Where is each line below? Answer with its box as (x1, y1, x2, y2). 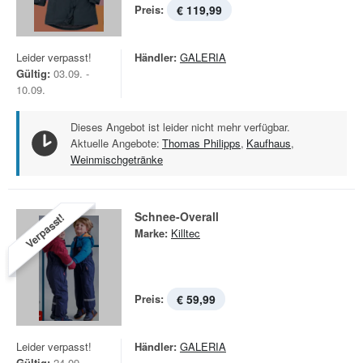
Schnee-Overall (135, 208, 219, 224)
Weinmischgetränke (70, 152, 163, 167)
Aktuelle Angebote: (70, 135, 160, 151)
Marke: (135, 225, 168, 241)
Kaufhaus (246, 135, 291, 151)
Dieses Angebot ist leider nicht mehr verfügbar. (70, 119, 290, 135)
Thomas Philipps (162, 135, 241, 151)
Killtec (171, 225, 200, 241)
